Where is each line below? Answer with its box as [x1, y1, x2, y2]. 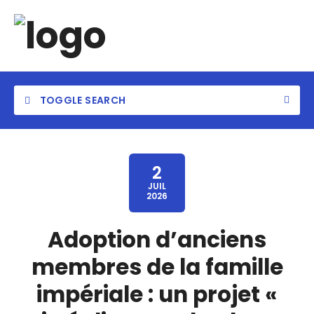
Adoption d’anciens [48, 224, 266, 255]
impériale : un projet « [36, 279, 278, 310]
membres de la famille [31, 252, 283, 282]
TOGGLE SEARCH [37, 93, 126, 107]
